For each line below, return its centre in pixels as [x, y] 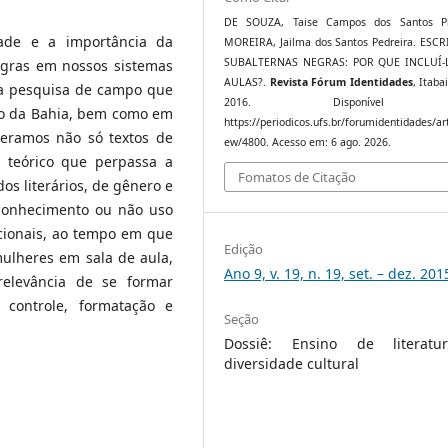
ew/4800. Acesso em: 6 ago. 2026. [308, 141]
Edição [244, 248]
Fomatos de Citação [297, 177]
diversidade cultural [292, 363]
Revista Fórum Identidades [341, 81]
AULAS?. [247, 81]
